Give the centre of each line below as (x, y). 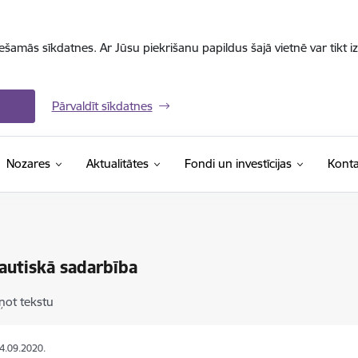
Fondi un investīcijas (238, 163)
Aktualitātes (117, 163)
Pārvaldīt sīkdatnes (102, 106)
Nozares (28, 163)
